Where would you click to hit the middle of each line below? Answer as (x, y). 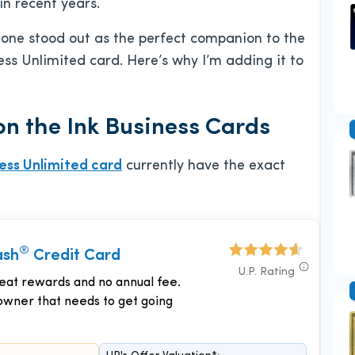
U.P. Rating (267, 272)
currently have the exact (204, 166)
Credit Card (75, 256)
